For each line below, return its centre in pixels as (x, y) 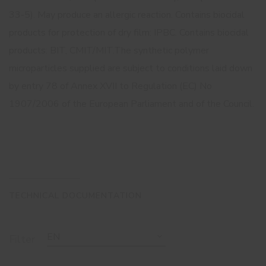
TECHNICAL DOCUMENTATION (75, 195)
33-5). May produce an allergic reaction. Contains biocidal (127, 15)
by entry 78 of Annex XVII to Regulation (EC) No (110, 86)
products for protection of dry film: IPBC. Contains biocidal (129, 32)
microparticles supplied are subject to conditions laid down (131, 68)
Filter (22, 239)
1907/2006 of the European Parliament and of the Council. (132, 104)
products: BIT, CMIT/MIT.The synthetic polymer (109, 50)
